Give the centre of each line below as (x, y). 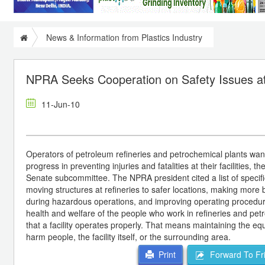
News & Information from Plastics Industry (124, 37)
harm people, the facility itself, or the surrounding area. (128, 236)
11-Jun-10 (61, 104)
